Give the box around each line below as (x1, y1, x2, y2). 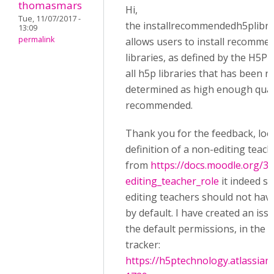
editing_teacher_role (125, 174, 219, 188)
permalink (18, 34, 54, 45)
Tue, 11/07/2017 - (18, 13, 81, 24)
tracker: (125, 238, 160, 251)
